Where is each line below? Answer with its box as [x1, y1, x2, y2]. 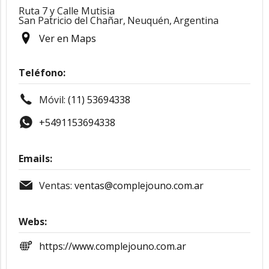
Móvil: [39, 93, 68, 106]
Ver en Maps [39, 32, 96, 45]
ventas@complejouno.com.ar [74, 179, 204, 192]
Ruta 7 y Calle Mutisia [19, 4, 115, 17]
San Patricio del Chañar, [19, 14, 125, 27]
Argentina [174, 14, 219, 27]
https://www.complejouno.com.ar [39, 239, 186, 253]
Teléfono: [19, 66, 65, 79]
